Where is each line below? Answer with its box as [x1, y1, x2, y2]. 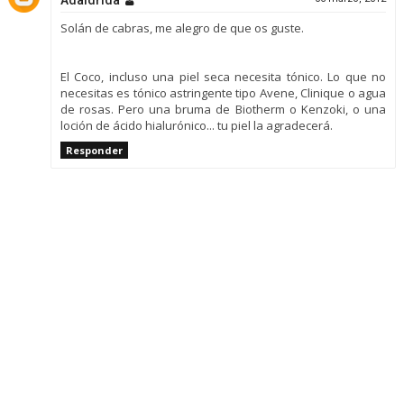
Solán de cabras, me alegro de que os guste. [60, 20, 304, 37]
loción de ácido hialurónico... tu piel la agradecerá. [60, 117, 333, 134]
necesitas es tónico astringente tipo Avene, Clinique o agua [60, 85, 387, 102]
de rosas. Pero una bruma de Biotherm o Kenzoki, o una [60, 101, 387, 118]
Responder [65, 143, 123, 158]
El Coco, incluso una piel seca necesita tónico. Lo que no [60, 69, 387, 86]
